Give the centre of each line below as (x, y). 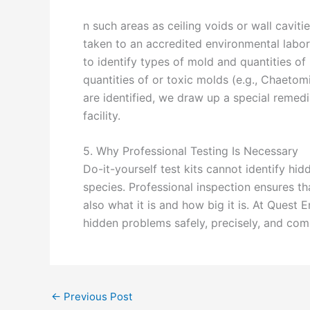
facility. (102, 115)
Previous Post (97, 297)
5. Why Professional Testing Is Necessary (191, 151)
